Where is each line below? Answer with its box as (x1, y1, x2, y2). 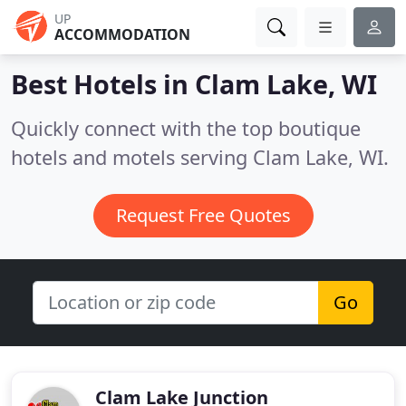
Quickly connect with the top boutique (11, 115, 361, 141)
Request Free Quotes (115, 203, 291, 227)
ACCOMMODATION (54, 24, 190, 44)
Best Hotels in (11, 66, 195, 101)
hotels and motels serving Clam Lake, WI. (11, 144, 389, 170)
